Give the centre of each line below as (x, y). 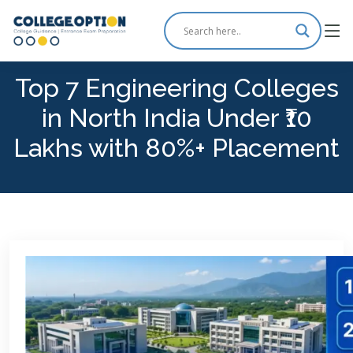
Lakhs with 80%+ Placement (176, 148)
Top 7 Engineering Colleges (176, 88)
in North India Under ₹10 (176, 118)
